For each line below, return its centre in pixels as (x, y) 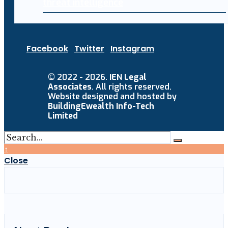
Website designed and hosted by (112, 97)
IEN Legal (128, 77)
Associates (70, 87)
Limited (63, 116)
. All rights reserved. (132, 87)
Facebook (47, 49)
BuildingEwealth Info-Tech (101, 106)
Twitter (89, 49)
